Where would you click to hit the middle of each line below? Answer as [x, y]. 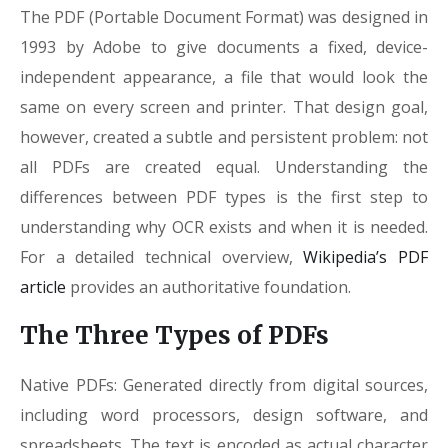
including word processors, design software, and [224, 415]
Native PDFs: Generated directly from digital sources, [224, 385]
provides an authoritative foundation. [208, 287]
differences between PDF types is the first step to [224, 197]
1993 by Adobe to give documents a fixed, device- [224, 47]
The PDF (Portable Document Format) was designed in [224, 17]
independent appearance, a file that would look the [224, 77]
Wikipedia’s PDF [366, 257]
